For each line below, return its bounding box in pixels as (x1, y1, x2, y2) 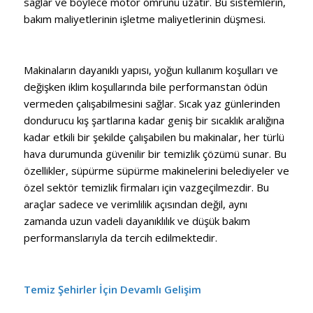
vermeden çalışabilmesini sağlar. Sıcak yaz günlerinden (23, 96, 280, 110)
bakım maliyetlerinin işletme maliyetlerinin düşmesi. (23, 11, 265, 26)
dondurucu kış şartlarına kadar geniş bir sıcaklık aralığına (23, 113, 284, 127)
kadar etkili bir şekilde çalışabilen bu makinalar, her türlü (23, 130, 284, 144)
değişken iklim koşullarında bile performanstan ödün (23, 80, 268, 94)
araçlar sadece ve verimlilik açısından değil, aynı (23, 197, 247, 211)
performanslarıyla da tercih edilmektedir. (23, 231, 217, 245)
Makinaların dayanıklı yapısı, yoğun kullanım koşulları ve (23, 63, 278, 77)
